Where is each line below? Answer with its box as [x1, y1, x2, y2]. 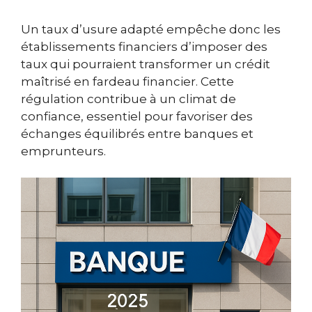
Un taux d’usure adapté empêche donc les [21, 22, 281, 36]
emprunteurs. [21, 143, 106, 158]
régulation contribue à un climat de [21, 91, 236, 106]
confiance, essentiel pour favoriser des [21, 109, 253, 123]
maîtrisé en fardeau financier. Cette [21, 74, 234, 88]
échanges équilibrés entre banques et [21, 126, 253, 141]
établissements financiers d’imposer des [21, 39, 267, 54]
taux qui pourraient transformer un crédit [21, 56, 270, 71]
